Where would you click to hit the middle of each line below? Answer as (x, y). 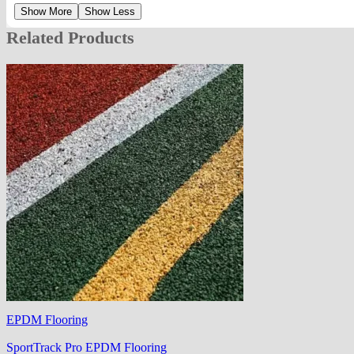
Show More (46, 11)
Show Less (110, 11)
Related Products (70, 37)
